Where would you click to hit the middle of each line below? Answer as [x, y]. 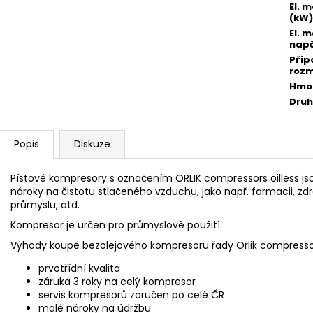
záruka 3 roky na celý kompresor [117, 281]
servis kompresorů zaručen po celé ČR [131, 294]
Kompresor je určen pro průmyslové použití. [116, 225]
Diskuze [92, 144]
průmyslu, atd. [45, 204]
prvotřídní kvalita [79, 268]
